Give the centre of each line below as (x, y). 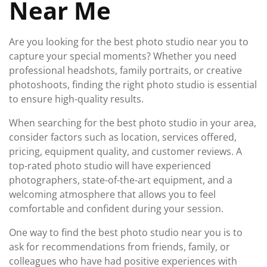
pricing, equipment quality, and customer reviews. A (125, 151)
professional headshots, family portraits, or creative (125, 70)
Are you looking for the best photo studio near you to (129, 42)
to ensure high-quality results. (76, 99)
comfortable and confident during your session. (116, 209)
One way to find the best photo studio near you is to (126, 232)
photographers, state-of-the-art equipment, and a (121, 180)
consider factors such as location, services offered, (123, 137)
